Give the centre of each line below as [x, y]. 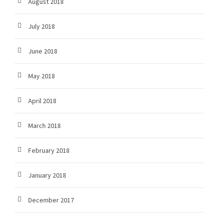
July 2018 [42, 26]
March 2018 [45, 126]
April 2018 [42, 101]
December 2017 [51, 200]
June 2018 [43, 51]
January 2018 [47, 175]
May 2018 [42, 76]
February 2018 [49, 150]
